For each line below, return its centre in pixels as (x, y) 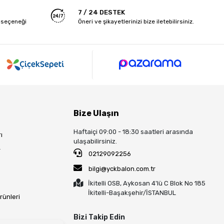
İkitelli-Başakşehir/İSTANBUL (132, 192)
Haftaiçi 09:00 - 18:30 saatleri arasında (133, 131)
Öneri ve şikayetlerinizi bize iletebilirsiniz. (136, 22)
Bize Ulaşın (96, 113)
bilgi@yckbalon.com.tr (122, 168)
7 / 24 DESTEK (101, 12)
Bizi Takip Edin (99, 217)
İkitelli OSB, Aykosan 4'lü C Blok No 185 (147, 183)
